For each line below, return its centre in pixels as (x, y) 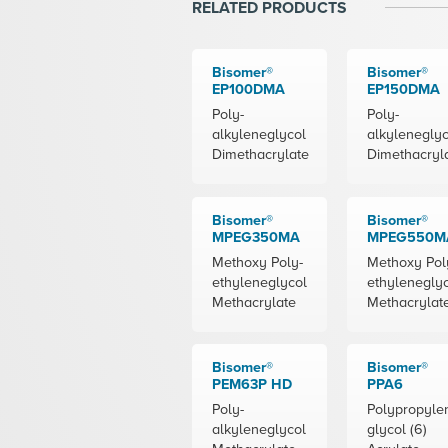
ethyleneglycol (259, 282)
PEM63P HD (252, 385)
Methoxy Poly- (257, 262)
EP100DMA (248, 90)
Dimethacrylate (260, 155)
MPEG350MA (256, 237)
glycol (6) (397, 430)
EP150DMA (403, 90)
